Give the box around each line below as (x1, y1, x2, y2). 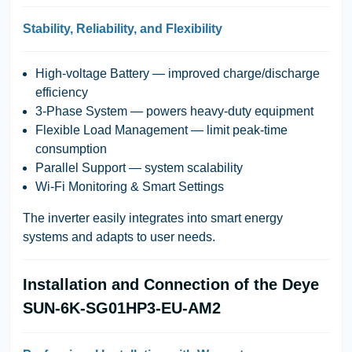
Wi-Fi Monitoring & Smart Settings (35, 179, 224, 193)
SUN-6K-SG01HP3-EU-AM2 (23, 299, 221, 317)
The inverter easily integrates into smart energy (23, 211, 283, 225)
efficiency (35, 85, 88, 99)
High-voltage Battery (35, 66, 149, 80)
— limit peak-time (188, 123, 288, 137)
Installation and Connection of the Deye (23, 275, 319, 293)
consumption (35, 141, 107, 156)
